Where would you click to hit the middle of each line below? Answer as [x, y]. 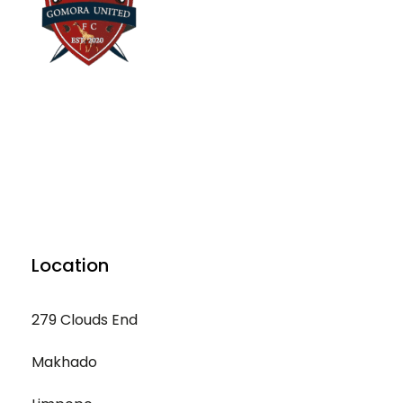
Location [70, 265]
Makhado [64, 362]
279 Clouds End [85, 320]
